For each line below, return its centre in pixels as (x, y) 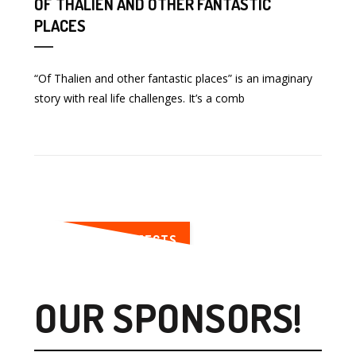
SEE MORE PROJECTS (112, 240)
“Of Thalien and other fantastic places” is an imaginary (174, 78)
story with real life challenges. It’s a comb (140, 98)
